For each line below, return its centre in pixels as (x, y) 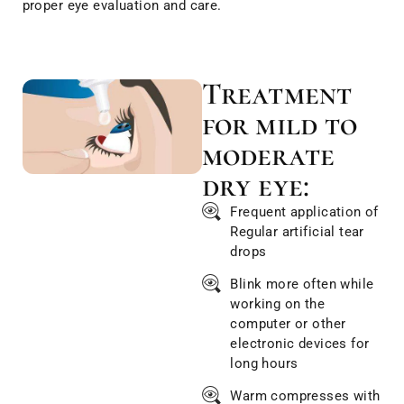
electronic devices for (300, 344)
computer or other (288, 324)
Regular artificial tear (297, 232)
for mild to (280, 125)
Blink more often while (302, 285)
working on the (278, 304)
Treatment (277, 95)
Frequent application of (304, 212)
